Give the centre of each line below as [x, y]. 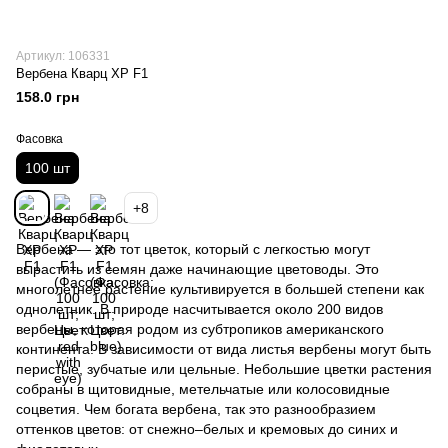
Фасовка [39, 139]
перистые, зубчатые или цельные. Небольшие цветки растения [224, 369]
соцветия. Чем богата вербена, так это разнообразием [196, 409]
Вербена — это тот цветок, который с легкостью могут [193, 249]
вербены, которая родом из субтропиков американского [200, 329]
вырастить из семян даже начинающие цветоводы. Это [197, 269]
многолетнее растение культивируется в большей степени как [220, 289]
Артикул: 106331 [63, 56]
